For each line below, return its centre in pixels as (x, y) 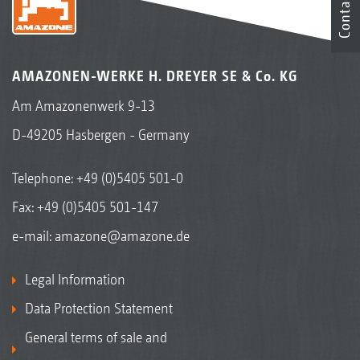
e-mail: (33, 235)
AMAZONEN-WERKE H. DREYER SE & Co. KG (155, 76)
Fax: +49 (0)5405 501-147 (85, 207)
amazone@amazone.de (122, 235)
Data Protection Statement (99, 308)
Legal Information (75, 279)
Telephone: (44, 178)
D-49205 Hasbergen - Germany (101, 134)
